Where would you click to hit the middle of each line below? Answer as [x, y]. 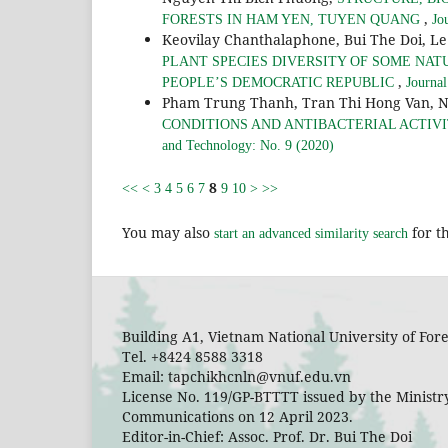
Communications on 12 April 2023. [237, 416]
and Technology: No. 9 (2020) [248, 145]
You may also [168, 232]
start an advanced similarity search [311, 233]
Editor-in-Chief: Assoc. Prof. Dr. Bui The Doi [267, 436]
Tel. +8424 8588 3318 [192, 356]
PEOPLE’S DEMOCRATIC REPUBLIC [280, 82]
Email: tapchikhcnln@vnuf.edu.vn [236, 376]
